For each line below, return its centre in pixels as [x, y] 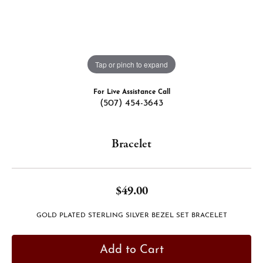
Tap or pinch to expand [131, 64]
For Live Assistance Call [131, 92]
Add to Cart [131, 250]
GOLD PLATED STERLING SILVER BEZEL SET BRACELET [131, 215]
